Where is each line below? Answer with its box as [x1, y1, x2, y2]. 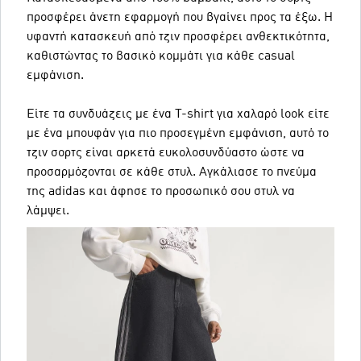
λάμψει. [27, 205, 69, 218]
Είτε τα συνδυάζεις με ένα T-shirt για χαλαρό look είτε [27, 108, 330, 121]
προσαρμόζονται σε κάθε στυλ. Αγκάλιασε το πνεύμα [27, 166, 317, 179]
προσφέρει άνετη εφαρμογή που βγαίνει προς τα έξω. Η [27, 11, 333, 24]
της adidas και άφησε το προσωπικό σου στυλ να [27, 185, 295, 198]
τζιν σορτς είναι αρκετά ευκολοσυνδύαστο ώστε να [27, 147, 305, 160]
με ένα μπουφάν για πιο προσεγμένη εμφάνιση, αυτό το [27, 127, 329, 140]
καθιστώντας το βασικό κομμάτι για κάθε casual [27, 50, 295, 63]
